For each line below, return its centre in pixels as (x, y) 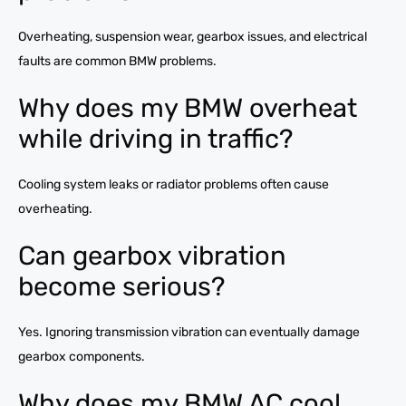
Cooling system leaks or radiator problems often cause (174, 184)
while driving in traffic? (155, 138)
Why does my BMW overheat (188, 107)
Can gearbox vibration (152, 255)
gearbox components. (82, 356)
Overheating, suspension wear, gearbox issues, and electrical (193, 36)
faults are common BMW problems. (117, 61)
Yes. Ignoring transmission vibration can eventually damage (189, 332)
